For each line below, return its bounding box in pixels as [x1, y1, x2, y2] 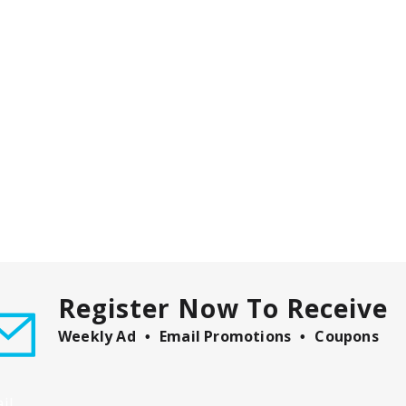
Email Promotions [159, 326, 292, 346]
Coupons [314, 326, 379, 346]
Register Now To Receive [58, 291, 388, 325]
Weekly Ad [58, 326, 136, 346]
